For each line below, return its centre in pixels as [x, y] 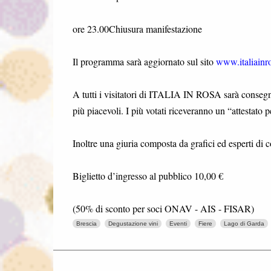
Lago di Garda [244, 223]
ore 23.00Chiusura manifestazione [137, 28]
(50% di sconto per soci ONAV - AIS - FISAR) [163, 208]
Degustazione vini [133, 223]
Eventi [178, 223]
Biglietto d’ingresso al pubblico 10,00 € [148, 175]
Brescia [86, 223]
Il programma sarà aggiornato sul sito [144, 61]
